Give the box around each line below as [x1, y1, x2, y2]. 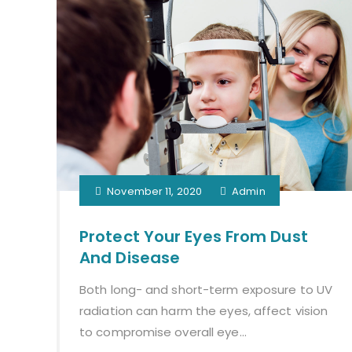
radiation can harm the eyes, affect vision [79, 302, 328, 320]
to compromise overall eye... [79, 324, 247, 341]
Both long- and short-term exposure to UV [79, 281, 333, 299]
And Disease [79, 247, 181, 269]
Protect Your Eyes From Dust [79, 225, 308, 248]
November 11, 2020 [107, 184, 202, 200]
